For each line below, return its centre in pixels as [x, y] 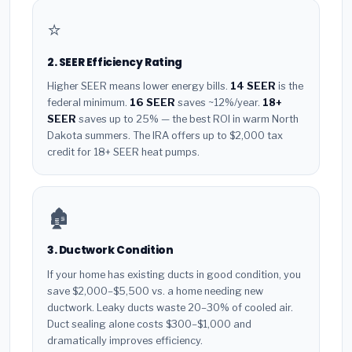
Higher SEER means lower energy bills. [139, 86]
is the [290, 86]
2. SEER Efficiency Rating [115, 62]
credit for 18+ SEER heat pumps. [123, 152]
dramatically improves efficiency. [125, 341]
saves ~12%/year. [219, 103]
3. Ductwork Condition [110, 251]
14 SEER [253, 86]
